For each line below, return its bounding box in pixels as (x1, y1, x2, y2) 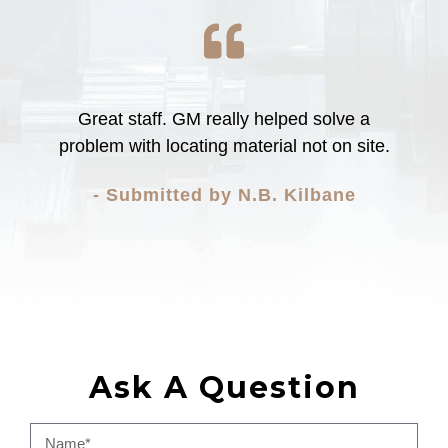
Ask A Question (88, 369, 360, 406)
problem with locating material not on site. (58, 136, 390, 156)
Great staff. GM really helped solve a (78, 109, 370, 129)
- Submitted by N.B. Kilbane (92, 185, 356, 205)
